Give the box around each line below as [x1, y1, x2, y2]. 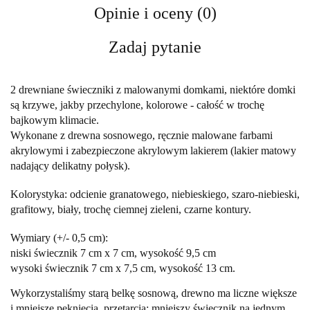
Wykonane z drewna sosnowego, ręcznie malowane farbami [10, 129, 273, 141]
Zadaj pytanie [109, 37, 201, 56]
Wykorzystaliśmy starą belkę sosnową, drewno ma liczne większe [10, 286, 297, 299]
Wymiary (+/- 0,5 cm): [10, 231, 108, 244]
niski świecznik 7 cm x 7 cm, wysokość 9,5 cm [10, 246, 216, 259]
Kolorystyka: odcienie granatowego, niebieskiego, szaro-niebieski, [10, 188, 300, 200]
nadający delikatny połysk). [10, 159, 130, 172]
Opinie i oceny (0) [93, 3, 217, 22]
